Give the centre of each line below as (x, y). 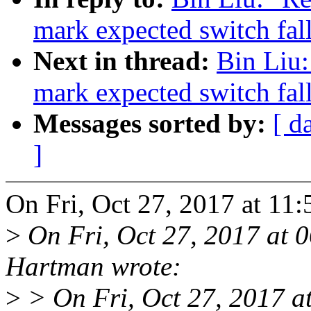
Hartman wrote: (93, 267)
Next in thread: (125, 61)
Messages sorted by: (153, 124)
